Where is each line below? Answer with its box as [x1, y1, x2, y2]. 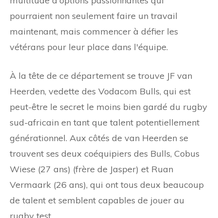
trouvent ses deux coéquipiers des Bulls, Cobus [10, 147, 200, 159]
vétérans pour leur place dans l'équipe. [10, 41, 168, 53]
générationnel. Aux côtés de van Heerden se [10, 132, 188, 144]
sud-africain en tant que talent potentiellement [10, 116, 200, 128]
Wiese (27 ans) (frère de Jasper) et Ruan [10, 163, 173, 175]
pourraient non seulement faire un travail [10, 10, 178, 21]
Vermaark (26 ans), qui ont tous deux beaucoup [10, 179, 204, 190]
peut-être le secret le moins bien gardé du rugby [10, 101, 207, 112]
